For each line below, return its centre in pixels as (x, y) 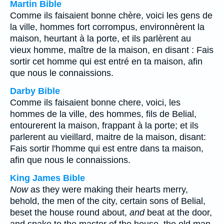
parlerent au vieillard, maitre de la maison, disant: (108, 137)
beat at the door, (178, 212)
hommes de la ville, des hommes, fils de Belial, (103, 114)
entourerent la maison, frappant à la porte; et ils (104, 125)
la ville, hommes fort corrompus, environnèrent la (107, 27)
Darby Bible (35, 91)
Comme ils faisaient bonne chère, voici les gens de (111, 15)
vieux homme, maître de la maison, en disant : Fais (112, 50)
